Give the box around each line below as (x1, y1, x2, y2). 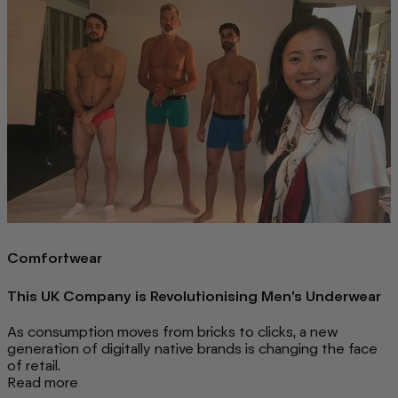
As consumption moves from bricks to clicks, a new (7, 322, 338, 340)
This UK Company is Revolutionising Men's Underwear (7, 288, 381, 306)
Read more (7, 373, 78, 391)
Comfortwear (7, 249, 102, 267)
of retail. (7, 356, 60, 374)
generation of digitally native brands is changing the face (7, 339, 378, 357)
